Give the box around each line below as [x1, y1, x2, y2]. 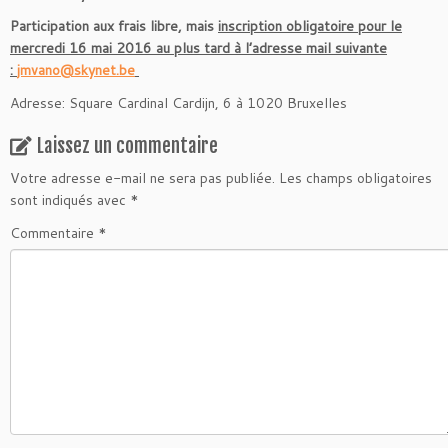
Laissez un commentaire [37, 134, 218, 159]
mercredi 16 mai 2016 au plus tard [10, 38, 234, 59]
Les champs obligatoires [279, 168, 432, 189]
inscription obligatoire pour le [218, 16, 402, 37]
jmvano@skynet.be [17, 60, 135, 81]
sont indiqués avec [10, 190, 130, 211]
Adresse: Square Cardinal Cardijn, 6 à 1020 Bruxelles [10, 93, 347, 114]
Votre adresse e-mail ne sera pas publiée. [10, 168, 275, 189]
